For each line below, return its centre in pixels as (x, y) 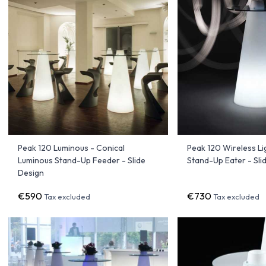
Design (31, 172)
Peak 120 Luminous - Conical (71, 148)
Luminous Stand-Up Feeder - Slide (81, 160)
